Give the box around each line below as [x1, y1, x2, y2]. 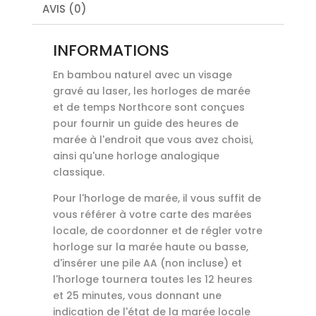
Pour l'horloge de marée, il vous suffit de [52, 190, 261, 205]
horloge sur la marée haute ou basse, [52, 239, 248, 254]
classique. [52, 164, 104, 179]
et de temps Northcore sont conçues [52, 99, 245, 114]
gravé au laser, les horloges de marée [52, 83, 250, 98]
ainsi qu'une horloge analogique [52, 148, 219, 163]
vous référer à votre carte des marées [52, 207, 252, 221]
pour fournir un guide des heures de [52, 116, 238, 130]
